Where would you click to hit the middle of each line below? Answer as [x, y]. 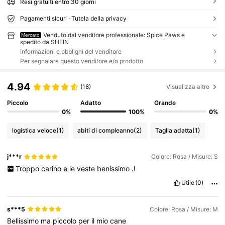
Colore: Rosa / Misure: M [184, 209]
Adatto [91, 103]
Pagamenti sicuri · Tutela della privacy [73, 19]
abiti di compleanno [106, 130]
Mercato [31, 35]
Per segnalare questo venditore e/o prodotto [81, 61]
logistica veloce [34, 130]
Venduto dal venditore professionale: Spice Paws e [114, 35]
